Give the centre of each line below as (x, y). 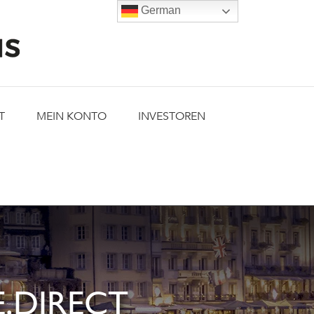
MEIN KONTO (71, 116)
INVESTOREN (172, 116)
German (160, 11)
